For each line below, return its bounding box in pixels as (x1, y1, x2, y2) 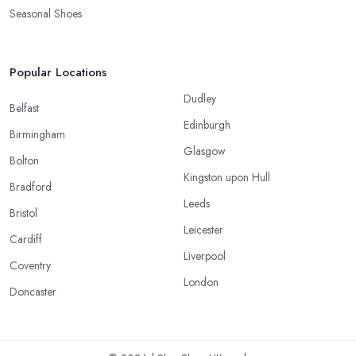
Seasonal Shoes (10, 6, 82, 22)
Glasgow (184, 143, 226, 160)
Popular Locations (10, 64, 106, 82)
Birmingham (10, 126, 65, 143)
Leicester (184, 222, 223, 238)
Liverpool (184, 248, 226, 265)
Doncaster (10, 284, 56, 300)
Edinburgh (184, 117, 230, 133)
